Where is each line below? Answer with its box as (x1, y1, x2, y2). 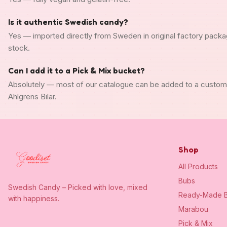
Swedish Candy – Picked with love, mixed (8, 183, 147, 192)
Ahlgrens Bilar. (8, 91, 57, 101)
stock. (8, 43, 30, 53)
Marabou (178, 205, 208, 213)
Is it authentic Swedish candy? (8, 16, 128, 27)
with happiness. (8, 194, 59, 203)
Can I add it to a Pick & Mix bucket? (8, 65, 145, 75)
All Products (178, 162, 218, 171)
